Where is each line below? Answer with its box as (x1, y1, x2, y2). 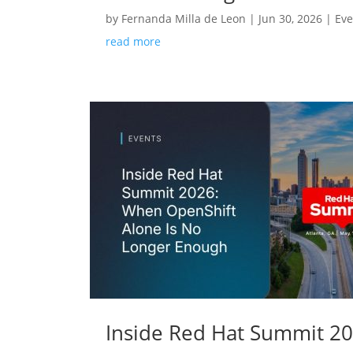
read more (106, 33, 162, 49)
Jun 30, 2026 (258, 10, 323, 26)
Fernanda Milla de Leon (121, 10, 247, 26)
